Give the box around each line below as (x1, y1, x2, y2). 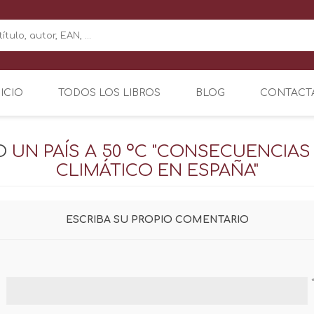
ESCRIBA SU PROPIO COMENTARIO (65, 214, 249, 225)
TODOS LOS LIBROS (58, 87, 161, 98)
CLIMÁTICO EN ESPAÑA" (55, 161, 259, 180)
